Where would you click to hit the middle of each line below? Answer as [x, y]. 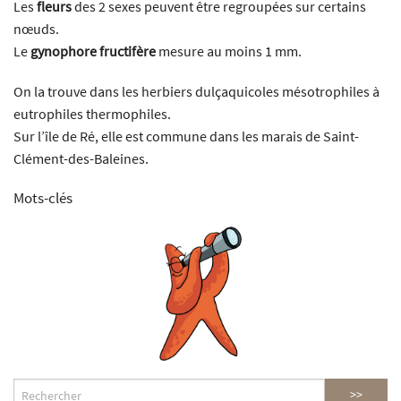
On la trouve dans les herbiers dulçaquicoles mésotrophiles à [196, 92]
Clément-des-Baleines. [81, 159]
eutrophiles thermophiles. [92, 114]
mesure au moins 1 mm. [229, 51]
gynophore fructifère [93, 51]
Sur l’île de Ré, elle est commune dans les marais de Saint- [186, 137]
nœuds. [36, 29]
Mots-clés [43, 198]
